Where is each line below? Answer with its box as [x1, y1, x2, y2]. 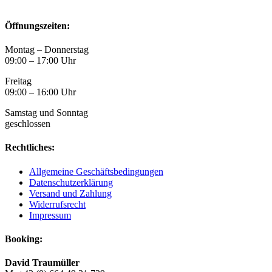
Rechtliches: [5, 142, 55, 153]
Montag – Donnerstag [5, 44, 89, 55]
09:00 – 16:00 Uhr [5, 87, 76, 98]
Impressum [29, 209, 71, 220]
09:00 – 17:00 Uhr [5, 55, 76, 66]
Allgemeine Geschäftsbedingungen [29, 166, 163, 177]
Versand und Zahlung [29, 188, 112, 199]
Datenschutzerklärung [29, 177, 113, 188]
